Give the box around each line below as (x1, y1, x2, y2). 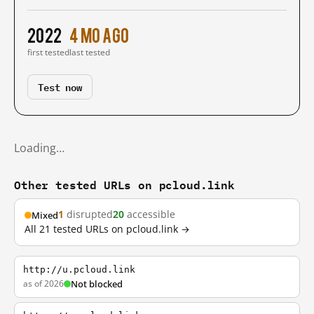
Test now (38, 78, 82, 95)
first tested (27, 46, 69, 58)
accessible (124, 208, 175, 221)
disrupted (64, 208, 113, 221)
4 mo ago (69, 24, 130, 45)
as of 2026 (23, 278, 64, 289)
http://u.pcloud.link (23, 264, 135, 275)
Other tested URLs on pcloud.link (14, 175, 235, 194)
